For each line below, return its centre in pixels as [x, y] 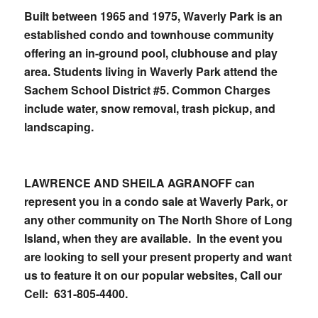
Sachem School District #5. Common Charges [147, 90]
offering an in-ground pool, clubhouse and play [150, 53]
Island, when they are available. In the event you [153, 238]
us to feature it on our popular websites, [132, 275]
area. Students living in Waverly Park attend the [150, 72]
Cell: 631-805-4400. [76, 294]
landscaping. [60, 127]
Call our [261, 275]
